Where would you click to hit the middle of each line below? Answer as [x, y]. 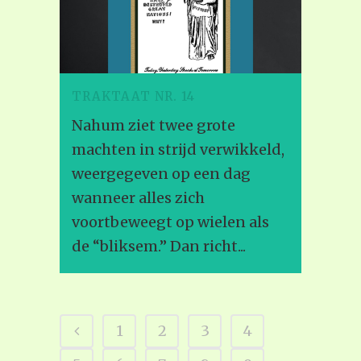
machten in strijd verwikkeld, [178, 150]
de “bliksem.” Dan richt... [159, 247]
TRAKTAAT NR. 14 [133, 97]
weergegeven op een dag [161, 174]
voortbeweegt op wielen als [170, 222]
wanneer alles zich [138, 198]
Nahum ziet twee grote [154, 126]
